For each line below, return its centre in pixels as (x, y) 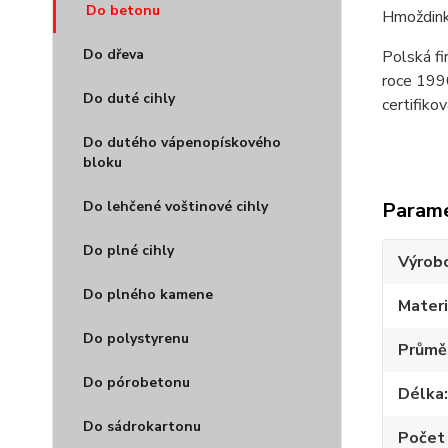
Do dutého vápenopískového (182, 142)
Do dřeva (113, 54)
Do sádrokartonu (142, 426)
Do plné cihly (128, 250)
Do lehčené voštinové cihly (175, 206)
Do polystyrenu (136, 338)
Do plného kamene (148, 294)
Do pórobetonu (136, 382)
